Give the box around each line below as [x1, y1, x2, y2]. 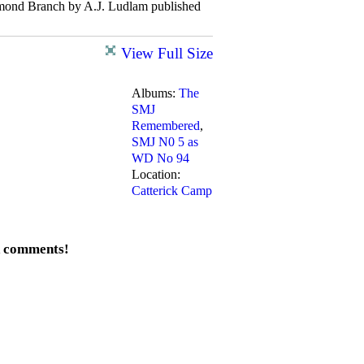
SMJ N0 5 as [132, 135, 198, 149]
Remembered [132, 119, 200, 133]
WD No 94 [132, 151, 189, 166]
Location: [132, 167, 180, 182]
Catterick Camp [132, 184, 212, 198]
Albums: [132, 86, 179, 101]
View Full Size [121, 45, 213, 63]
